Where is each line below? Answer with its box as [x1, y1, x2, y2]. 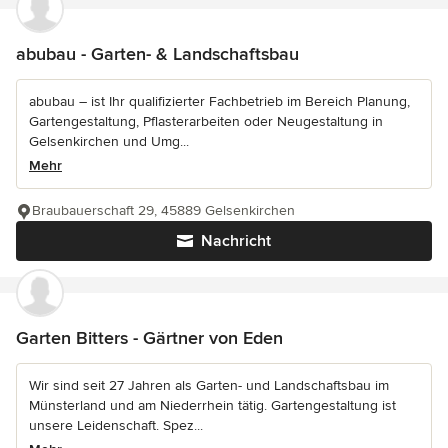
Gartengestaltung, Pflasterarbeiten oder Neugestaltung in [29, 112, 383, 130]
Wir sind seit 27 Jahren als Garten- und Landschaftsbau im [29, 376, 389, 394]
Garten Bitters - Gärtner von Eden [16, 326, 283, 349]
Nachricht [201, 230, 271, 251]
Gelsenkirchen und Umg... [29, 132, 189, 150]
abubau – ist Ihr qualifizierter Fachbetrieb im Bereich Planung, [29, 92, 410, 110]
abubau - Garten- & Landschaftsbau [16, 42, 299, 65]
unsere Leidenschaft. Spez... [29, 416, 203, 434]
